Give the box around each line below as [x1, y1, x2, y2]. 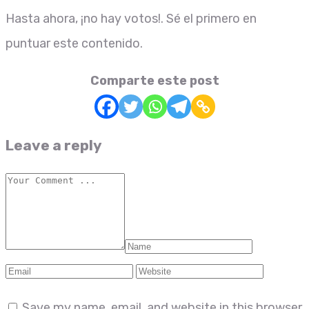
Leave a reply [6, 136, 102, 154]
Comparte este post [90, 72, 219, 88]
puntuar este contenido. [6, 35, 143, 51]
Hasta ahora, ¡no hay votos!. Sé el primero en [6, 10, 257, 26]
